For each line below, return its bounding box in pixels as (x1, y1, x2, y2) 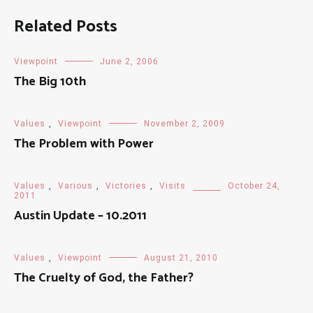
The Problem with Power (14, 133, 154, 154)
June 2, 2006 (100, 56, 159, 66)
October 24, (228, 180, 280, 191)
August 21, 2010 (144, 252, 218, 263)
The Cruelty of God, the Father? (14, 267, 194, 289)
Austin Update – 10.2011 (14, 205, 147, 226)
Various (58, 180, 93, 191)
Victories (105, 180, 147, 191)
